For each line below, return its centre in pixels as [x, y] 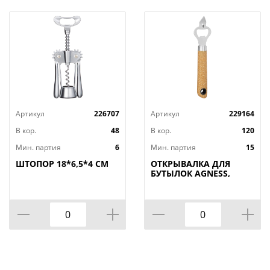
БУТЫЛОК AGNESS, [190, 174]
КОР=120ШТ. [177, 193]
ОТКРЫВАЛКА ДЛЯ [190, 164]
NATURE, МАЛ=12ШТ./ [197, 183]
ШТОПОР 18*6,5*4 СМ [62, 164]
